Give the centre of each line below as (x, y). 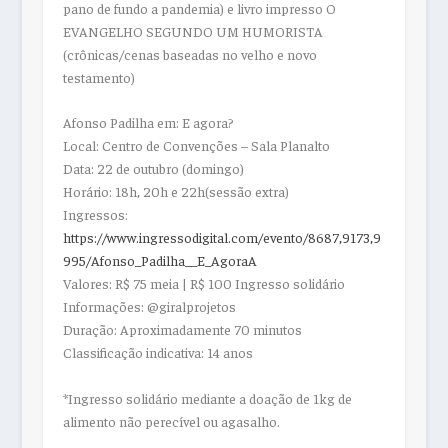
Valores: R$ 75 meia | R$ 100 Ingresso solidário (203, 283)
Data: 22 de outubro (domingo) (153, 168)
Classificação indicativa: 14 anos (157, 352)
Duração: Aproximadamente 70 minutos (182, 329)
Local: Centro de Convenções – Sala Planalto (196, 145)
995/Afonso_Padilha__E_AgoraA (159, 260)
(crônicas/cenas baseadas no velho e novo (189, 53)
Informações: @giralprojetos (149, 306)
